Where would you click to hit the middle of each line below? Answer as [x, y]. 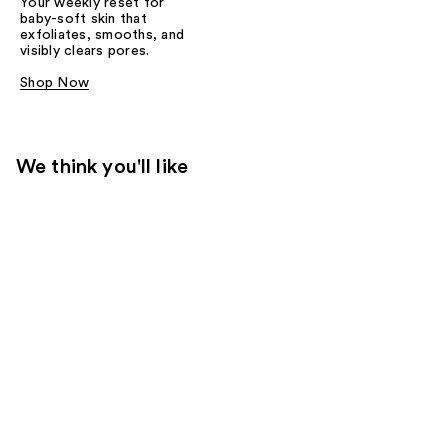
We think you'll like [102, 166]
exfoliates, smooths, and [102, 34]
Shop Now [54, 82]
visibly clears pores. [85, 50]
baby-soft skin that [83, 18]
